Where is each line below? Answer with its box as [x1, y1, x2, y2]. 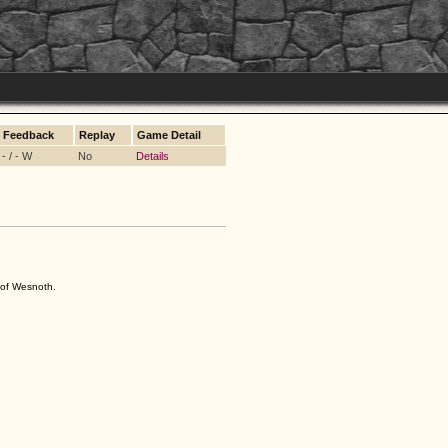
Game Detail [137, 129, 201, 141]
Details [136, 150, 169, 162]
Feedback [3, 129, 54, 141]
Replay [79, 129, 115, 141]
